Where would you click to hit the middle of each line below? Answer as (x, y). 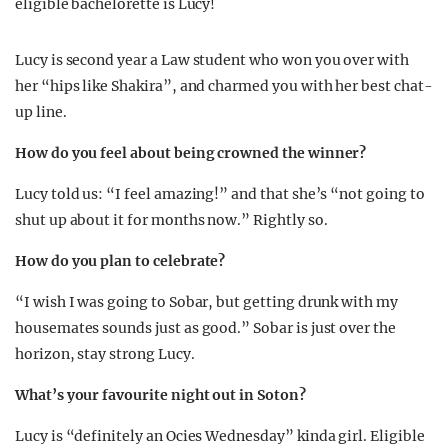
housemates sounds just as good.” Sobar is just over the (205, 328)
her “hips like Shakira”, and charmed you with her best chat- (224, 86)
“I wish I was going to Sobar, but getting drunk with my (206, 302)
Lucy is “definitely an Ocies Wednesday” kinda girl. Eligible (220, 436)
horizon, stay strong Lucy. (105, 354)
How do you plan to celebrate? (120, 261)
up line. (41, 112)
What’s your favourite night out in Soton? (160, 395)
